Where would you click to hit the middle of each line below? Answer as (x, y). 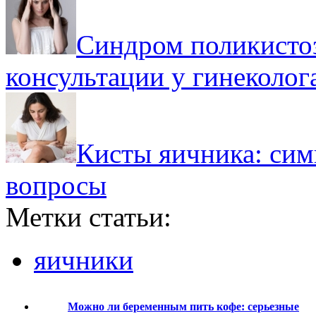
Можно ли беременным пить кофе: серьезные (183, 306)
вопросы (56, 185)
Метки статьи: (89, 217)
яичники (84, 260)
